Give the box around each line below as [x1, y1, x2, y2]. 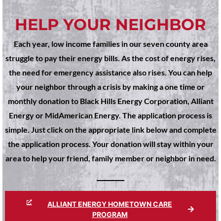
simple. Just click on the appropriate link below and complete [4, 125, 217, 135]
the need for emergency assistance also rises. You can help [9, 68, 212, 77]
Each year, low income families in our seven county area [13, 39, 208, 49]
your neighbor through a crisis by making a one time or [16, 82, 205, 92]
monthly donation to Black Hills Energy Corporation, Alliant [7, 96, 214, 106]
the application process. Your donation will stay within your [7, 139, 214, 149]
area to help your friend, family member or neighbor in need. [5, 153, 216, 163]
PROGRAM [92, 210, 128, 219]
